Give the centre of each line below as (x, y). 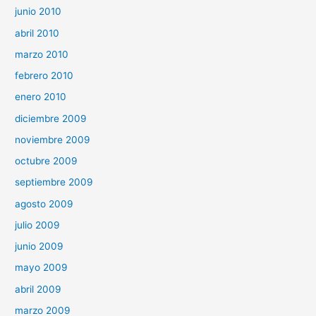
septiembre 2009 (54, 182)
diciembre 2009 (51, 118)
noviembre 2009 (53, 139)
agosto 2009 (44, 203)
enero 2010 (41, 97)
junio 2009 (39, 246)
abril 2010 (37, 33)
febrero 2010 (44, 75)
